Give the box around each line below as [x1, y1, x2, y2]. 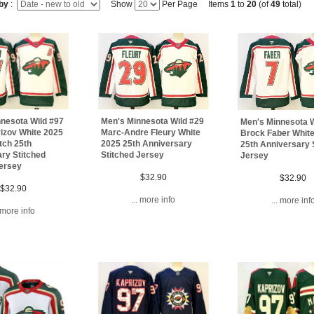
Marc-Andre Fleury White [100, 128, 200, 137]
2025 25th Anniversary [100, 139, 192, 149]
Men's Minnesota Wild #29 [100, 116, 204, 126]
